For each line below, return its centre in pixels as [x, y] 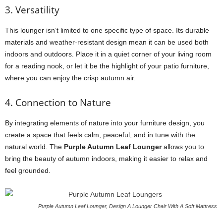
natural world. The [34, 147]
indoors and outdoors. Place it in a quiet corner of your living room [108, 54]
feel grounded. [28, 170]
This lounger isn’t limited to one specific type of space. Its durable [107, 30]
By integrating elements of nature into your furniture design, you [105, 123]
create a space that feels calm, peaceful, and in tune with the [100, 135]
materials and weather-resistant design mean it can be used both [107, 42]
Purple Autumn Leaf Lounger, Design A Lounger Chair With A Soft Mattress [128, 206]
